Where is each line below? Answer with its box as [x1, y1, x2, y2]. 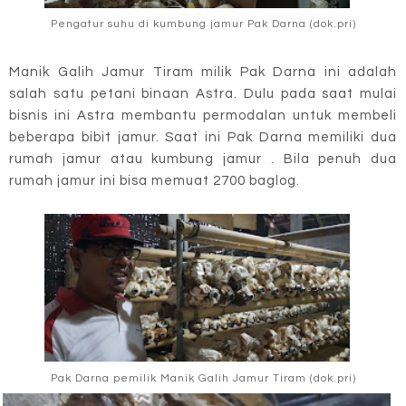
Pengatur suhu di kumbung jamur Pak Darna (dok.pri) [50, 18, 356, 31]
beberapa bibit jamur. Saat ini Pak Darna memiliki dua [9, 130, 397, 144]
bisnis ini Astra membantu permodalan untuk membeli [9, 108, 397, 122]
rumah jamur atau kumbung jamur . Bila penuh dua [9, 151, 397, 166]
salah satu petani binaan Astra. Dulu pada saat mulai [9, 86, 397, 101]
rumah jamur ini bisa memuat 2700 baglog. [9, 173, 304, 188]
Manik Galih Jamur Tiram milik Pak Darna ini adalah [9, 64, 397, 79]
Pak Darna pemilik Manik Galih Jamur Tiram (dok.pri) [50, 372, 356, 384]
